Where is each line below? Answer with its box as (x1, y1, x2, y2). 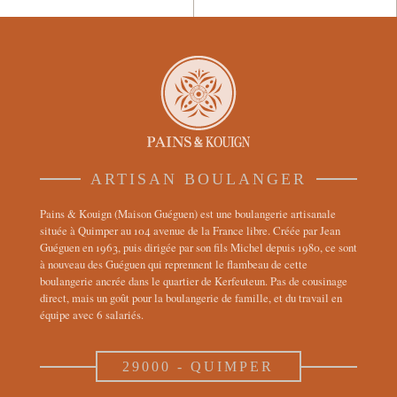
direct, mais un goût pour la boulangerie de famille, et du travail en (39, 290, 342, 307)
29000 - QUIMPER (122, 359, 275, 375)
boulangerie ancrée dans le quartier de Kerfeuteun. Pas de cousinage (39, 273, 347, 290)
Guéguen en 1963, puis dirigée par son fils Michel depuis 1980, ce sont (39, 239, 357, 256)
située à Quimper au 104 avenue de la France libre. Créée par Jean (39, 222, 340, 239)
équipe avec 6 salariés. (39, 307, 144, 323)
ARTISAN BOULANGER (90, 170, 307, 189)
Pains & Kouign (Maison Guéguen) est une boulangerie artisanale (39, 206, 336, 222)
